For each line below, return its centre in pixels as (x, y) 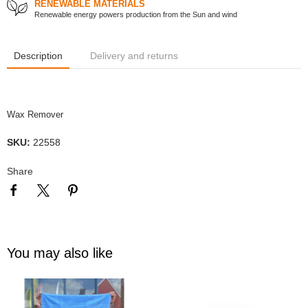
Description (38, 56)
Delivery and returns (134, 56)
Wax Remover (35, 115)
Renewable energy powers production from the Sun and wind (136, 15)
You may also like (60, 253)
